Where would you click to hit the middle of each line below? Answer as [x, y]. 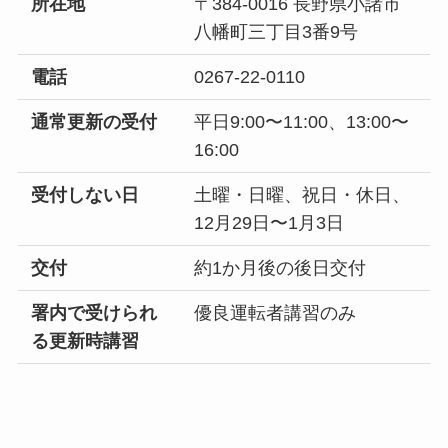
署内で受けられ [94, 312]
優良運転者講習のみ [275, 312]
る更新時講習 [85, 340]
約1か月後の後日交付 [280, 267]
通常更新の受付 [94, 121]
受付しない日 [85, 194]
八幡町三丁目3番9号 [276, 31]
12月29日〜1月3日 [269, 222]
